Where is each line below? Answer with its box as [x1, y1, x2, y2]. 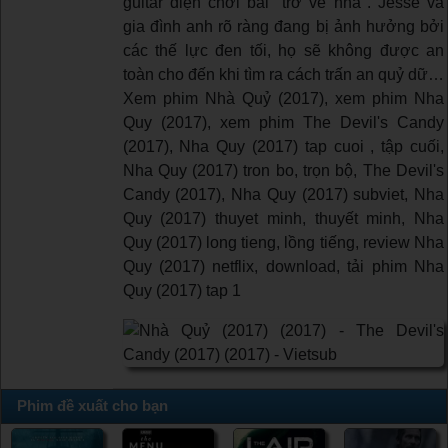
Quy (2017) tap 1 [122, 281, 241, 299]
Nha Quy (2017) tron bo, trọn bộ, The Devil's [122, 161, 444, 179]
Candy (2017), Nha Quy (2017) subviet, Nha [122, 185, 444, 203]
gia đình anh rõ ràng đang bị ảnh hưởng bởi [122, 17, 444, 35]
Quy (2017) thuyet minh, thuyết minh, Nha [122, 209, 444, 227]
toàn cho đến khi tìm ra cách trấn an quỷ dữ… [122, 65, 444, 83]
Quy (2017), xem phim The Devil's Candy [122, 113, 444, 131]
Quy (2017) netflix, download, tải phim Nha [122, 257, 444, 275]
